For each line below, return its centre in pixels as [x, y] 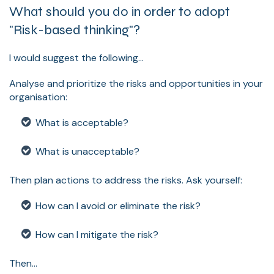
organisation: [38, 97]
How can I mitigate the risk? [97, 234]
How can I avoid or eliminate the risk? [118, 206]
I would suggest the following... [76, 57]
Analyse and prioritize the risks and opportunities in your [136, 83]
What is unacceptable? [87, 151]
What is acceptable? [82, 122]
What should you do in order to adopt [120, 11]
